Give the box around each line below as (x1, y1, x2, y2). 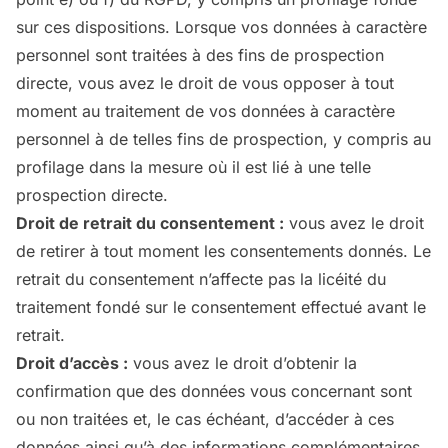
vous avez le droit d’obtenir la (128, 353, 357, 373)
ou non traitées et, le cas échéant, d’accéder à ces (16, 409, 394, 429)
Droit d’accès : (16, 353, 128, 373)
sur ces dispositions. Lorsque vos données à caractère (16, 17, 427, 37)
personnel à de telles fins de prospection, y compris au (16, 129, 431, 149)
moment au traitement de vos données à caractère (16, 101, 395, 121)
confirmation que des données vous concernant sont (16, 381, 412, 401)
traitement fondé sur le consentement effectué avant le (16, 297, 426, 317)
